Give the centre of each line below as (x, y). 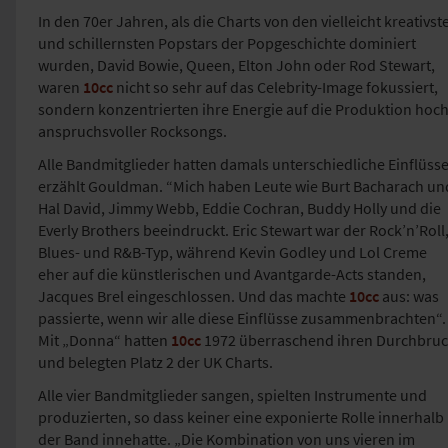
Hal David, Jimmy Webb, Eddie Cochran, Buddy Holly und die (239, 208)
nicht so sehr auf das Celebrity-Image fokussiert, (275, 87)
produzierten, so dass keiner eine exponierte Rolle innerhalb (241, 417)
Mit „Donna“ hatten (104, 340)
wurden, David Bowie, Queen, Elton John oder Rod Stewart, (236, 65)
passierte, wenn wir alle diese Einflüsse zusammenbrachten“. (242, 318)
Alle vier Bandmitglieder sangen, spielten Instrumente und (232, 395)
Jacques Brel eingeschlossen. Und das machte (193, 296)
